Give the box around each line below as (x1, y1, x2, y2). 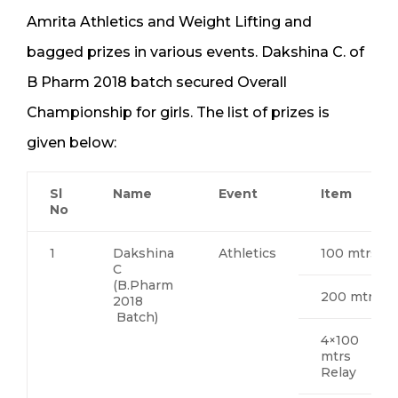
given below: (27, 133, 116, 151)
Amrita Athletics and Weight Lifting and (27, 12, 312, 30)
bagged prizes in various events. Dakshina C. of (27, 43, 364, 60)
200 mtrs (321, 288, 380, 305)
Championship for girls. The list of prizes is (27, 103, 330, 121)
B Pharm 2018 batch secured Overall (27, 73, 287, 91)
